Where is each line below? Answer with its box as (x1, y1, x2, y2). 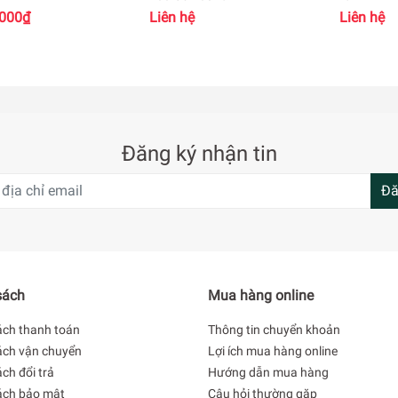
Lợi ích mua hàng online (208, 343, 338, 358)
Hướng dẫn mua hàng (208, 364, 329, 379)
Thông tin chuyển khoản (208, 322, 340, 337)
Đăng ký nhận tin (121, 140, 277, 166)
